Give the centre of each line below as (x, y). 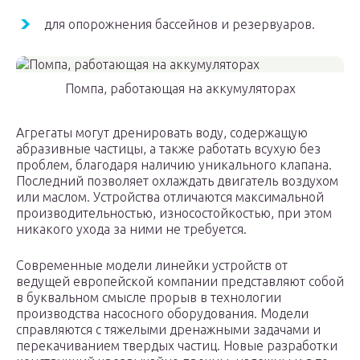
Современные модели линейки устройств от (152, 266)
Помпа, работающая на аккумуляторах (180, 89)
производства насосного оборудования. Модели (162, 314)
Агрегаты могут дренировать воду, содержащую (162, 133)
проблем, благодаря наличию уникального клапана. (174, 165)
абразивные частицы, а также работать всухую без (168, 149)
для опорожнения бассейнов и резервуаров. (180, 25)
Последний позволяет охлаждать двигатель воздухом (177, 181)
